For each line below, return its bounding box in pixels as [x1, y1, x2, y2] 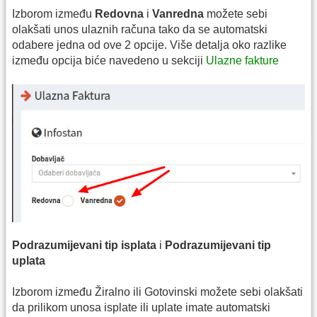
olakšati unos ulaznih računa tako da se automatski [12, 23, 267, 35]
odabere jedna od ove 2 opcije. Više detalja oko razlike [12, 38, 287, 51]
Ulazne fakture [206, 54, 279, 67]
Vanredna [152, 7, 204, 20]
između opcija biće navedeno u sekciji [12, 54, 206, 67]
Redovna [95, 7, 144, 20]
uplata [12, 254, 45, 267]
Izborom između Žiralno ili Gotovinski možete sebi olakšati [12, 286, 303, 299]
